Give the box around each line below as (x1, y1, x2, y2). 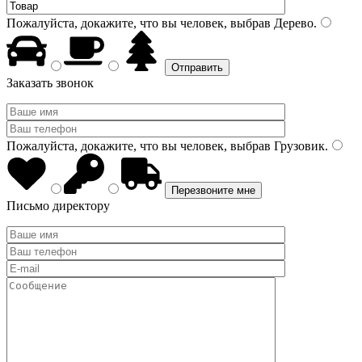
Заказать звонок (6, 76, 94, 90)
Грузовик (271, 139, 325, 153)
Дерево (271, 16, 314, 30)
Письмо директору (6, 199, 110, 213)
